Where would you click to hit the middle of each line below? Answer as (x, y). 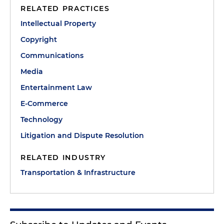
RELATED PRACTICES (65, 8)
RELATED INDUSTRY (63, 157)
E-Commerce (44, 103)
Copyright (39, 39)
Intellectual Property (58, 23)
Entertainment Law (56, 87)
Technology (41, 119)
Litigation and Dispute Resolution (82, 135)
